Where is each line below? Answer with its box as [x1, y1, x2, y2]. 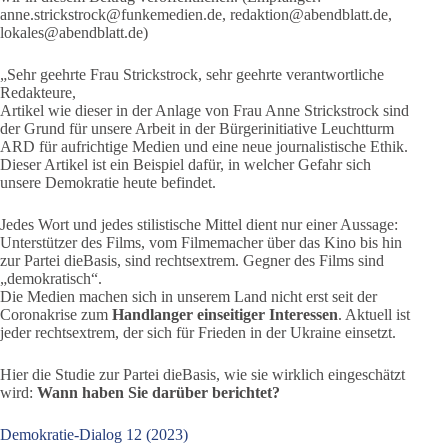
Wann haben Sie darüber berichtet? [37, 384, 280, 401]
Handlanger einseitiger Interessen [112, 306, 338, 323]
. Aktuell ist [338, 306, 410, 323]
